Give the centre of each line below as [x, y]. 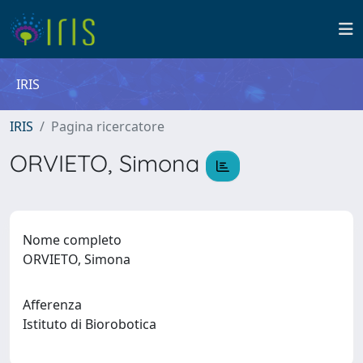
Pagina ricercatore [108, 126]
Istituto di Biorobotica [93, 324]
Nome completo [72, 239]
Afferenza [52, 304]
